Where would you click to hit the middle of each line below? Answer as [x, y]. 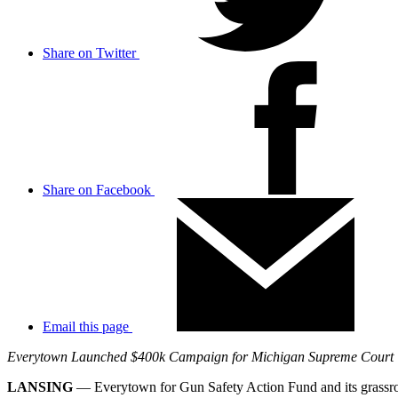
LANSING [42, 387]
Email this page [86, 327]
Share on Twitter [89, 53]
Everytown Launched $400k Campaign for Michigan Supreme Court [200, 357]
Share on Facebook [97, 190]
